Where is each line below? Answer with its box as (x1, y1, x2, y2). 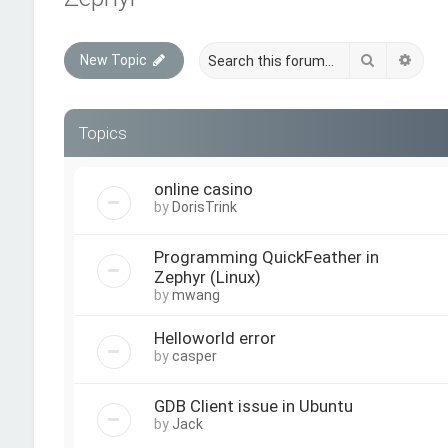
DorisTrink (171, 199, 237, 215)
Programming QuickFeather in (153, 247, 379, 267)
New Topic (79, 52, 147, 68)
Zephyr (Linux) (153, 267, 261, 287)
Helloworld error (153, 328, 276, 348)
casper (171, 348, 217, 364)
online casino (153, 179, 253, 199)
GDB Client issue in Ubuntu (153, 396, 353, 416)
